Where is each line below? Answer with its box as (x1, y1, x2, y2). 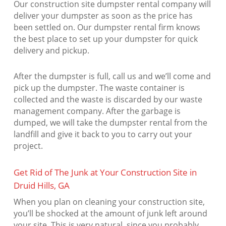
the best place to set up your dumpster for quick (13, 33, 198, 45)
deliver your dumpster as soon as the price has (13, 10, 193, 22)
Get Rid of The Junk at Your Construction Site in (13, 166, 197, 179)
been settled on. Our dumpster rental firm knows (13, 22, 200, 33)
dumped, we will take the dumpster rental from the (13, 117, 207, 129)
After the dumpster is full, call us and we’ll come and (13, 71, 211, 82)
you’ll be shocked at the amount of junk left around (13, 208, 207, 219)
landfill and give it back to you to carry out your (13, 129, 192, 140)
